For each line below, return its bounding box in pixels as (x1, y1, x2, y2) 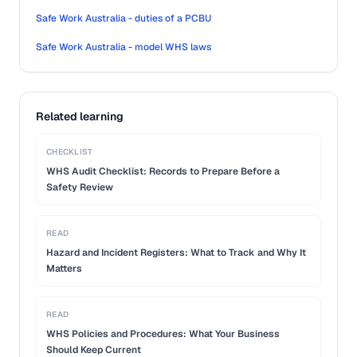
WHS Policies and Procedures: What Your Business (46, 327, 280, 340)
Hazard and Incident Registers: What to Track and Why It (46, 245, 306, 259)
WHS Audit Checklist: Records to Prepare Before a (46, 164, 280, 178)
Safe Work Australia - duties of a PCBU (36, 11, 211, 25)
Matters (46, 261, 82, 275)
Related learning (36, 108, 124, 124)
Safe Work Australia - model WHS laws (36, 40, 211, 53)
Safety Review (46, 180, 113, 194)
